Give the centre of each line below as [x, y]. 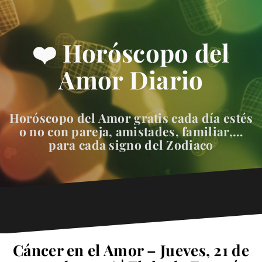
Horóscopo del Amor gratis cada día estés [131, 118]
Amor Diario [131, 79]
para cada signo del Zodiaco [131, 145]
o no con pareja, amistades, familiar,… [131, 131]
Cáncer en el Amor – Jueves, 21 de [131, 250]
